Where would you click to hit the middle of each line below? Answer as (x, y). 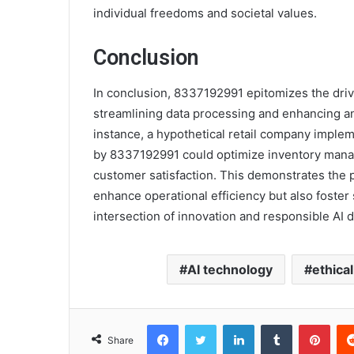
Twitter (233, 324)
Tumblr (308, 324)
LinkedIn (274, 324)
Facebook (202, 324)
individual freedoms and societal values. (205, 13)
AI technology (230, 270)
